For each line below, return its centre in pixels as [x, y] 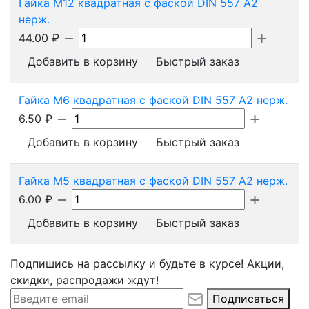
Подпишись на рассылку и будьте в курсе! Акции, [147, 263]
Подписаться [248, 298]
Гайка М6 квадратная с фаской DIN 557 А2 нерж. [153, 100]
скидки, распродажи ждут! [84, 280]
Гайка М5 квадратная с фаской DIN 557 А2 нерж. [153, 180]
